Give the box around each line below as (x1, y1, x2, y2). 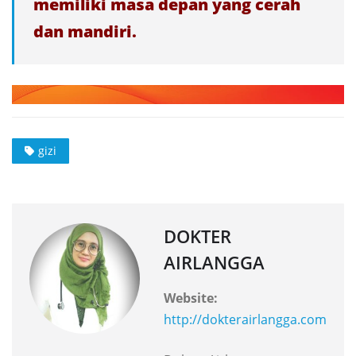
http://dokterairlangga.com (164, 310, 327, 328)
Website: (164, 288, 218, 307)
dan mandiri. (33, 21, 137, 43)
